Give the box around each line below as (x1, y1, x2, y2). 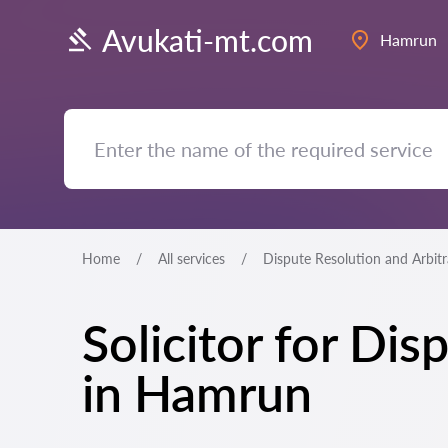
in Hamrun (82, 363, 312, 423)
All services (158, 250, 225, 267)
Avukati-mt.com (102, 21, 313, 58)
